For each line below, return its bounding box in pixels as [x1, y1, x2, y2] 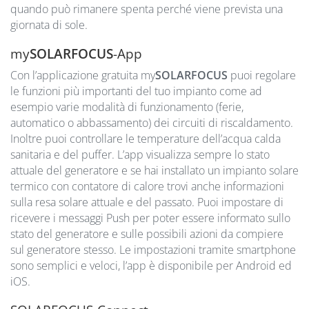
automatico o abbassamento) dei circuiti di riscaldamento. [10, 114, 293, 130]
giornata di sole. [10, 17, 88, 32]
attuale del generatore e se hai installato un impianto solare [10, 162, 299, 178]
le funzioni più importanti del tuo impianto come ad [10, 83, 262, 99]
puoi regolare [228, 67, 296, 83]
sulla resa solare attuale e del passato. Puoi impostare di [10, 194, 283, 210]
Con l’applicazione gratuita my [10, 67, 155, 83]
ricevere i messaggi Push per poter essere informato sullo [10, 210, 290, 226]
